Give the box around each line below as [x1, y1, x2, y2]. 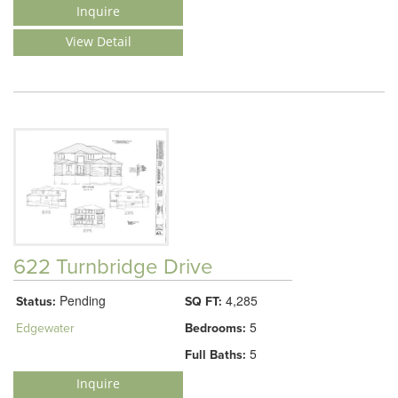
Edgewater [16, 320, 75, 336]
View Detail [65, 32, 131, 50]
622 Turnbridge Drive [13, 253, 213, 280]
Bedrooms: [185, 320, 246, 336]
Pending [56, 291, 106, 309]
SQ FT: [185, 293, 222, 309]
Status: [16, 293, 56, 309]
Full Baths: [185, 346, 246, 362]
